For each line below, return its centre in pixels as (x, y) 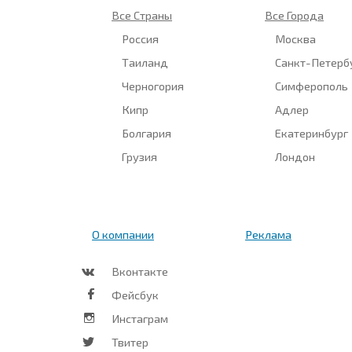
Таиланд (145, 62)
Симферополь (312, 85)
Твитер (130, 341)
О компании (123, 234)
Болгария (147, 132)
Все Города (294, 15)
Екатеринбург (312, 132)
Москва (296, 38)
